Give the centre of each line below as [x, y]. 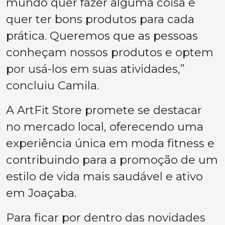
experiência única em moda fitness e [110, 143]
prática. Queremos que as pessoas [102, 36]
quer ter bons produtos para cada [100, 19]
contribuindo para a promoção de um [112, 160]
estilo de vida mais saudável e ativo [104, 176]
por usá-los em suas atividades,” [95, 69]
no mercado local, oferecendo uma [105, 127]
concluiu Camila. [52, 85]
